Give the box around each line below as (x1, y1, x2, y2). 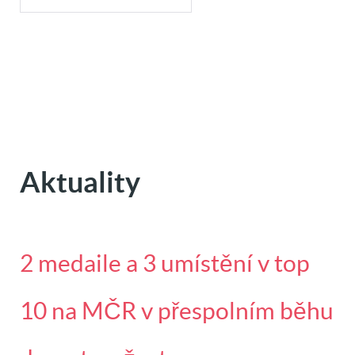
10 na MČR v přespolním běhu (20, 297, 334, 325)
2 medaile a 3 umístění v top (20, 250, 310, 277)
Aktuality (20, 166, 140, 199)
